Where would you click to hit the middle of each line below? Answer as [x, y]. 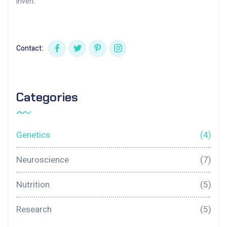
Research [34, 209]
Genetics [33, 135]
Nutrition [33, 184]
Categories [47, 97]
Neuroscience [43, 160]
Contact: [30, 48]
